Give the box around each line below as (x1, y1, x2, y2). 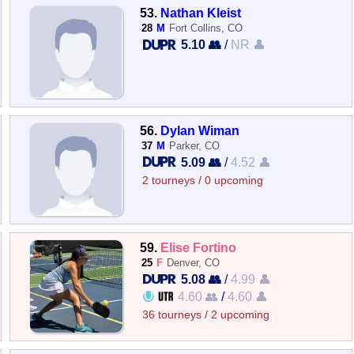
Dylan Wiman (160, 122, 240, 137)
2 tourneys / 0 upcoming (142, 174, 264, 186)
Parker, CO (169, 139, 220, 152)
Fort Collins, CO (169, 22, 243, 35)
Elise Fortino (160, 239, 237, 254)
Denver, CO (167, 256, 220, 269)
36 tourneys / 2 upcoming (142, 308, 270, 321)
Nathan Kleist (160, 6, 242, 21)
